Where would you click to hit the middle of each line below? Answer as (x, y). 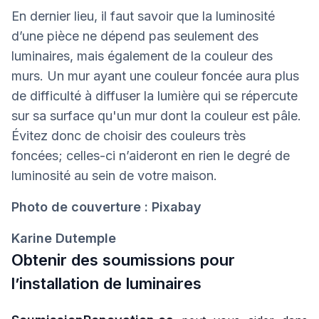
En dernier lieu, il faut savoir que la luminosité (143, 16)
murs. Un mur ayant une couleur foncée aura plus (155, 75)
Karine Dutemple (64, 238)
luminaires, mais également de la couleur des (142, 56)
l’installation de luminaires (106, 283)
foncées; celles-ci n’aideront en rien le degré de (151, 155)
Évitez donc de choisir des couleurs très (129, 135)
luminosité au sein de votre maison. (114, 175)
